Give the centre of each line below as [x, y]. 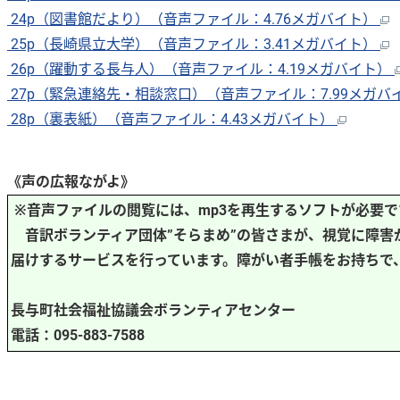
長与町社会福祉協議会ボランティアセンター [153, 310]
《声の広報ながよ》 [71, 181]
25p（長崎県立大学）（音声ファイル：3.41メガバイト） [194, 44]
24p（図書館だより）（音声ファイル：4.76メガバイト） [194, 19]
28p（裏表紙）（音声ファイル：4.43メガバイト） [172, 119]
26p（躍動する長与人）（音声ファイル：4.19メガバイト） [201, 69]
